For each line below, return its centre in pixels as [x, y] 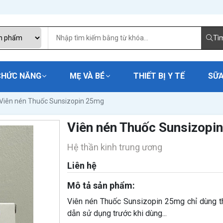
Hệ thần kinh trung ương [114, 147]
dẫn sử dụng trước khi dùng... [117, 213]
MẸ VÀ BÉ [87, 76]
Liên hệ [82, 166]
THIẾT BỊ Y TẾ [159, 76]
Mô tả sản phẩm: [101, 185]
